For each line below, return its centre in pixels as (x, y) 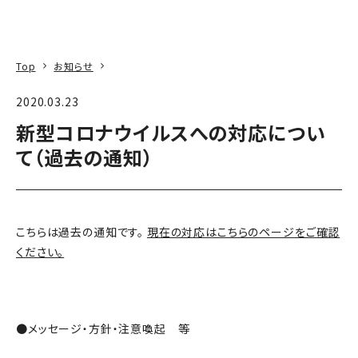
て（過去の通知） (85, 157)
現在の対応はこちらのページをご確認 (243, 232)
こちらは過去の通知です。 (82, 232)
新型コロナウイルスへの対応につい (171, 132)
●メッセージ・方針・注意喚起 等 (103, 328)
